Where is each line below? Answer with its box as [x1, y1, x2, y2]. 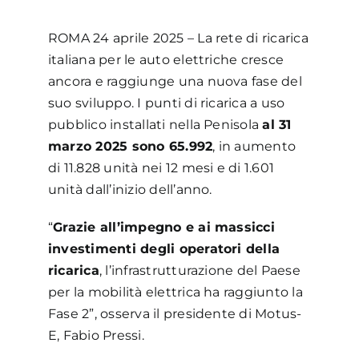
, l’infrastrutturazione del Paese [99, 262, 301, 278]
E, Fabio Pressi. [47, 327, 144, 343]
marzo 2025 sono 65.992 [47, 138, 213, 154]
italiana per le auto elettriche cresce [47, 51, 284, 67]
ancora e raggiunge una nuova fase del [47, 73, 302, 89]
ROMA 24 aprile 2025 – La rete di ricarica [47, 30, 309, 46]
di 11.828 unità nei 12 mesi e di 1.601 [47, 159, 275, 175]
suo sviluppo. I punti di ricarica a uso [47, 95, 285, 111]
